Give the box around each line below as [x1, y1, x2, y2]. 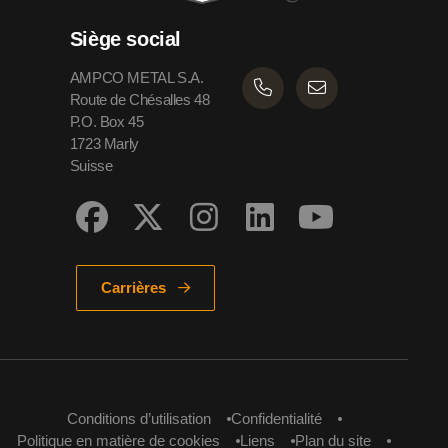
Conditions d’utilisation [66, 409, 211, 427]
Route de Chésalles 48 [69, 90, 219, 108]
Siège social [69, 27, 182, 50]
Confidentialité [230, 409, 322, 427]
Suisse [69, 156, 113, 174]
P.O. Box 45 [69, 112, 153, 130]
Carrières [100, 279, 166, 297]
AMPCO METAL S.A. [69, 68, 213, 86]
